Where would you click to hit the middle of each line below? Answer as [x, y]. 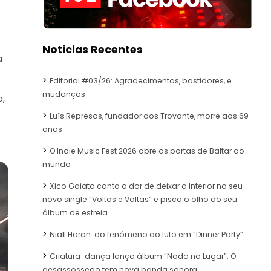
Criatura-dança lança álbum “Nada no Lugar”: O [143, 256]
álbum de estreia [75, 212]
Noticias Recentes [93, 49]
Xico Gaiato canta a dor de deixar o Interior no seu [146, 186]
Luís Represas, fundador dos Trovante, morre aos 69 [149, 116]
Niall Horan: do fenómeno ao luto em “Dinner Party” [146, 234]
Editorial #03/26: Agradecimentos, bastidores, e [141, 80]
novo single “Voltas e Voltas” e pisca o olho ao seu [140, 199]
